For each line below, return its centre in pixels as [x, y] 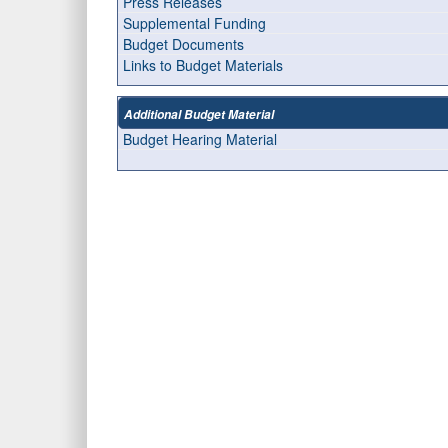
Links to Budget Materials [203, 65]
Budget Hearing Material [200, 139]
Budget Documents [183, 44]
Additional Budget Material [199, 114]
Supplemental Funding [194, 23]
